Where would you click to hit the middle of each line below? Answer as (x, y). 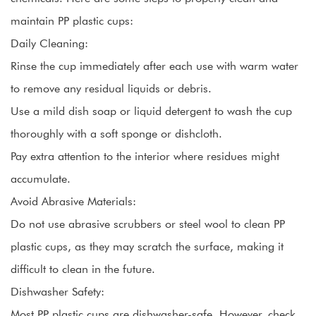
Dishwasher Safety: (57, 291)
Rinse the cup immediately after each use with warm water (154, 65)
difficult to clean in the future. (83, 268)
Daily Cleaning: (49, 43)
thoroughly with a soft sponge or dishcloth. (116, 133)
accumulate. (41, 178)
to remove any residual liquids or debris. (111, 88)
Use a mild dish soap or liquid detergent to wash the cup (151, 110)
